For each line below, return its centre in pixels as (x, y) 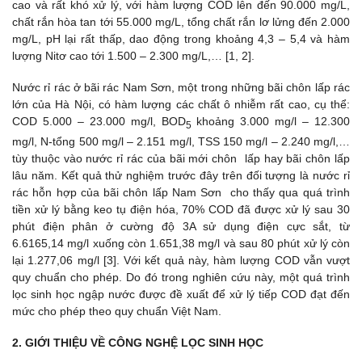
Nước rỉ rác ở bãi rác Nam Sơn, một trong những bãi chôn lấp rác (181, 88)
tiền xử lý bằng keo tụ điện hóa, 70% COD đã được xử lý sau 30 (181, 210)
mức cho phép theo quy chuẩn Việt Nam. (117, 311)
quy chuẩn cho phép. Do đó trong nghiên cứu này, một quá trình (181, 278)
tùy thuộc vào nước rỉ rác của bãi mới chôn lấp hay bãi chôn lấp (181, 159)
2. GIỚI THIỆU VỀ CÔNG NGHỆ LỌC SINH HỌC (138, 343)
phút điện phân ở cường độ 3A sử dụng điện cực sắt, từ (181, 227)
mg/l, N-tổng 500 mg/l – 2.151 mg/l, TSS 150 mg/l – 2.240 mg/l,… (181, 142)
